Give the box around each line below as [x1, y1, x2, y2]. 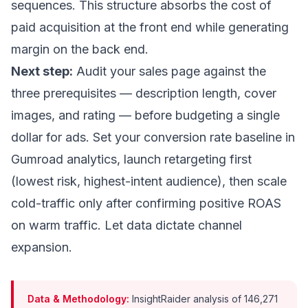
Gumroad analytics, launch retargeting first [11, 152, 252, 166]
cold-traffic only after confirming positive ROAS [11, 196, 281, 210]
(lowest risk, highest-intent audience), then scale [11, 174, 287, 188]
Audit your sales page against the [73, 64, 266, 78]
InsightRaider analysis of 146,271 [129, 293, 278, 305]
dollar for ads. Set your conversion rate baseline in [11, 130, 295, 144]
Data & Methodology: [27, 293, 129, 305]
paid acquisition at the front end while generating [11, 20, 289, 34]
